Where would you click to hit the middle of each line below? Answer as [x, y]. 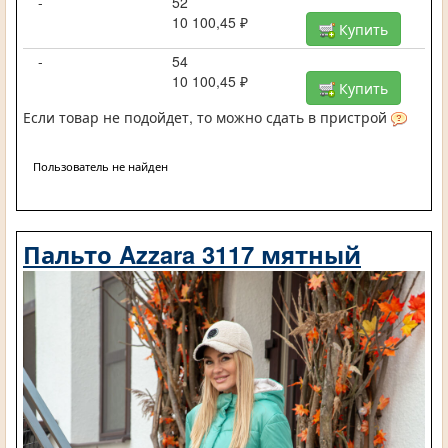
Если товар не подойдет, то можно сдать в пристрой [207, 117]
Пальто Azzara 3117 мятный [192, 253]
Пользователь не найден [100, 165]
